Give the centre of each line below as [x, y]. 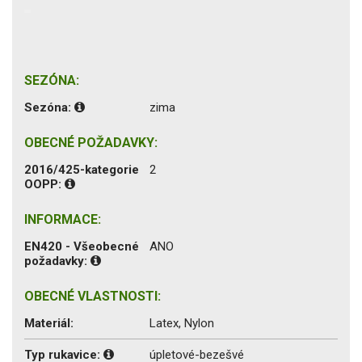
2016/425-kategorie [82, 169]
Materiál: [49, 323]
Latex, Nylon [182, 323]
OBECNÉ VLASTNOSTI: [93, 296]
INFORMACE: [63, 219]
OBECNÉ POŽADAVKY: [91, 142]
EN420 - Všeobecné [82, 246]
